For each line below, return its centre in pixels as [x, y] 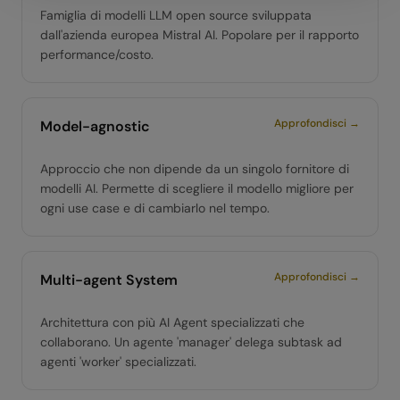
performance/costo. [97, 54]
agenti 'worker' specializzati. [118, 362]
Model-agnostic [95, 126]
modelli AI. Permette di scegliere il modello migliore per [197, 188]
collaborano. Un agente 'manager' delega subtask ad [191, 342]
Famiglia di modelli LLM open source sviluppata [176, 15]
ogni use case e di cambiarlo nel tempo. [155, 208]
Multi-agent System [109, 280]
